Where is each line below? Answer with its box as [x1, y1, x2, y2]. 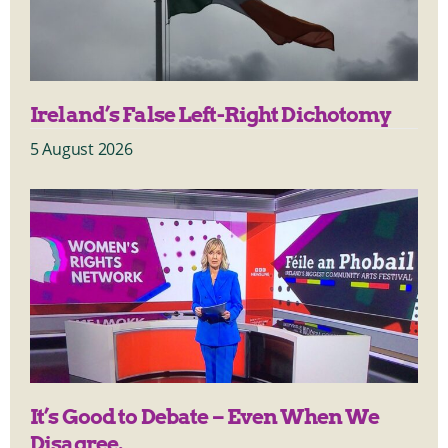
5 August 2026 [30, 137, 133, 160]
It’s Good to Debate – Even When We [30, 403, 380, 429]
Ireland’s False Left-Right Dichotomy [30, 101, 392, 127]
